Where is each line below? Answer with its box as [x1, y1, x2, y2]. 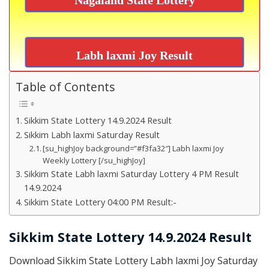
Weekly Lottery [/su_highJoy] [43, 155, 146, 166]
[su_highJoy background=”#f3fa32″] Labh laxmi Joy [43, 143, 225, 154]
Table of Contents [16, 79, 115, 95]
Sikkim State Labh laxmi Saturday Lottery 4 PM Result [23, 168, 239, 180]
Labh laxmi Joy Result [76, 48, 193, 62]
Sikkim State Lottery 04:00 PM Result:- [23, 196, 177, 208]
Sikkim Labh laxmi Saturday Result [23, 129, 160, 141]
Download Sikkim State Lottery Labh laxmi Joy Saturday [9, 254, 258, 268]
